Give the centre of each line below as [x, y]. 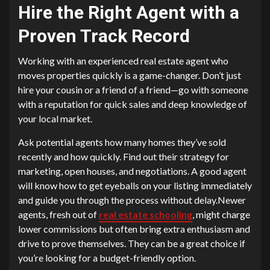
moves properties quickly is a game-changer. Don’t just [130, 75]
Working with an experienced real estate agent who [123, 61]
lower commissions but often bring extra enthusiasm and [134, 229]
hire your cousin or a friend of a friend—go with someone [133, 90]
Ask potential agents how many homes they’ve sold [122, 142]
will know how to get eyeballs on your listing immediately [135, 186]
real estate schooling [146, 215]
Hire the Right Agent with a [129, 13]
